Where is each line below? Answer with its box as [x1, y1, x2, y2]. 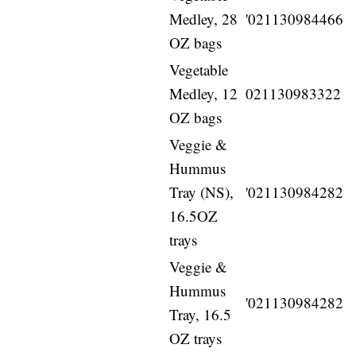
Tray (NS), [169, 182, 234, 203]
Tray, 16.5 [169, 304, 232, 325]
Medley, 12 [169, 83, 238, 104]
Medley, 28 [169, 9, 238, 29]
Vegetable [169, 60, 229, 80]
